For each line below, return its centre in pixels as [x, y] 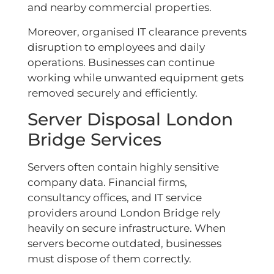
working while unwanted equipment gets [135, 77]
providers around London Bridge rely [124, 213]
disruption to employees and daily [116, 47]
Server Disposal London [130, 119]
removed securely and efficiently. [113, 93]
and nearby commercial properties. [120, 8]
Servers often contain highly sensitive [123, 167]
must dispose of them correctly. [109, 258]
